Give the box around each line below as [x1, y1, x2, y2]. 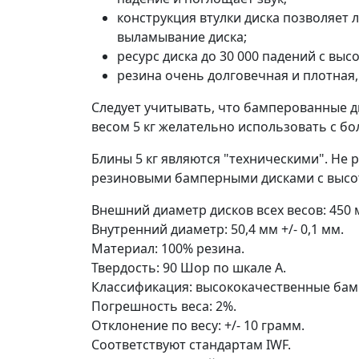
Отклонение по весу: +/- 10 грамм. [91, 316, 305, 334]
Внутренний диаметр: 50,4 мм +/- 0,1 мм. [91, 220, 344, 238]
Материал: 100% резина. [91, 239, 244, 257]
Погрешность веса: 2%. [91, 296, 236, 315]
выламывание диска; [117, 27, 247, 46]
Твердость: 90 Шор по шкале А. [91, 258, 286, 276]
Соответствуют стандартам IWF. [91, 335, 291, 353]
